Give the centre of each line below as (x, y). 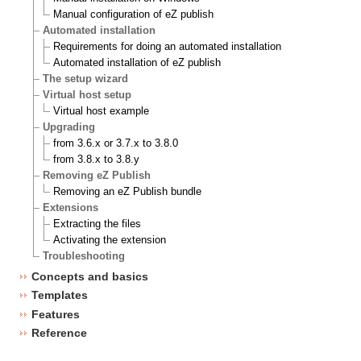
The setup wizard (86, 79)
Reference (59, 332)
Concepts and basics (89, 276)
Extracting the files (97, 224)
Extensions (71, 208)
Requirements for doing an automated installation (167, 47)
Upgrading (69, 127)
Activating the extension (109, 240)
